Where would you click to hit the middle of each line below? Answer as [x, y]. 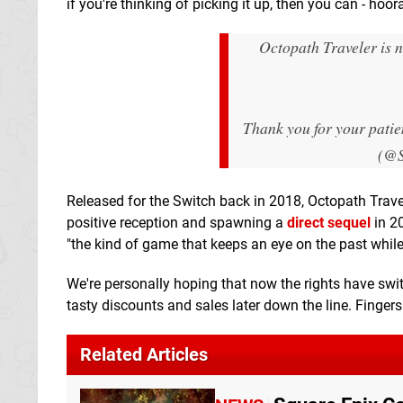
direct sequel [329, 222]
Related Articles [144, 354]
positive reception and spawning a [177, 222]
